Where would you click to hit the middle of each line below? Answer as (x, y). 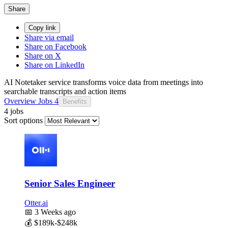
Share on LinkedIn (54, 65)
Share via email (49, 37)
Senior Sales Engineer (70, 183)
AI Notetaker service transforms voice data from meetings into (104, 82)
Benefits (75, 101)
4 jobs (14, 111)
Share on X (43, 55)
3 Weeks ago (54, 212)
